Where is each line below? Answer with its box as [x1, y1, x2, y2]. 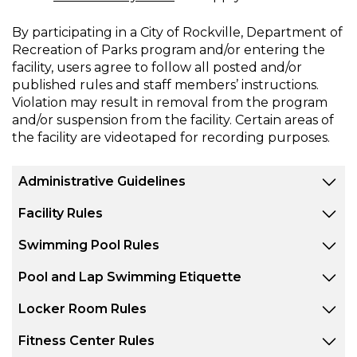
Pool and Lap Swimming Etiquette [18, 269, 241, 284]
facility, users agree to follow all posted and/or [12, 59, 302, 75]
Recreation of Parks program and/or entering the [12, 41, 325, 57]
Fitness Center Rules [18, 332, 155, 348]
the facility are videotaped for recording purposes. [12, 129, 333, 145]
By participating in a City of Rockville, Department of [12, 24, 343, 40]
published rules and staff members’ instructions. [12, 76, 319, 92]
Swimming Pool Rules [18, 237, 159, 253]
